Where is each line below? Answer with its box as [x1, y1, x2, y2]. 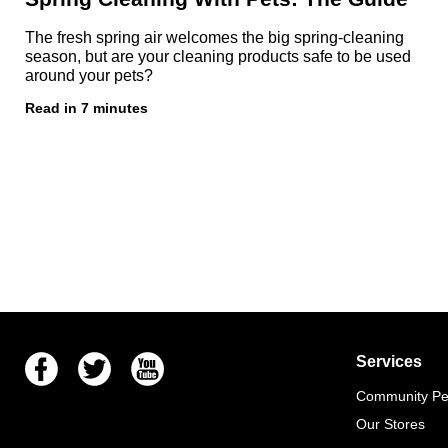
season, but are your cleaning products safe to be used [25, 47, 411, 65]
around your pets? [25, 66, 153, 84]
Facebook [25, 352, 88, 369]
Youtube [131, 352, 183, 369]
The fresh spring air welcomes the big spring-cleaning [25, 28, 404, 46]
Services [356, 352, 422, 370]
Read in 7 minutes [25, 99, 148, 116]
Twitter [78, 352, 120, 369]
